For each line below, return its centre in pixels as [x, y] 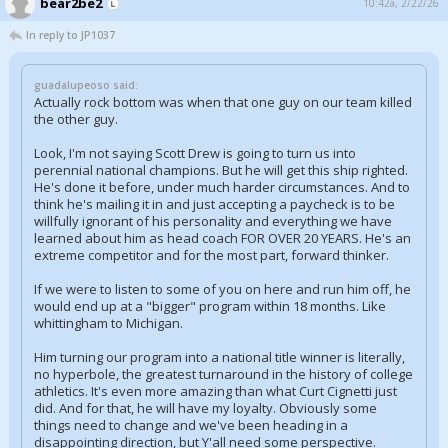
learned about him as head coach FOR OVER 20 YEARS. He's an [222, 238]
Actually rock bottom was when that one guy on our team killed [223, 102]
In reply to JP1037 [70, 35]
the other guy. [76, 119]
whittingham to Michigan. [108, 323]
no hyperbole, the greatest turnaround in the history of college [223, 374]
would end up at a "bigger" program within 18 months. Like [210, 306]
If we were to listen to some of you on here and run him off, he [222, 289]
